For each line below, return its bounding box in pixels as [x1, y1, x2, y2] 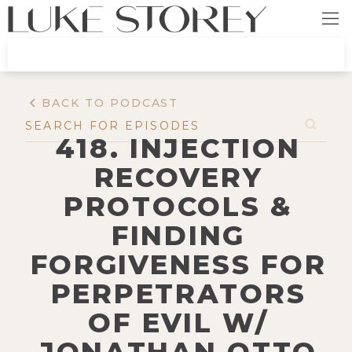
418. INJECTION [56, 131, 301, 165]
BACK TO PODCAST [42, 96, 179, 111]
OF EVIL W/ [88, 306, 269, 339]
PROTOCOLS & [64, 189, 293, 223]
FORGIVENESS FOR [30, 247, 327, 281]
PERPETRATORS [50, 277, 306, 310]
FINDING [111, 218, 246, 252]
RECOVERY [93, 160, 263, 194]
